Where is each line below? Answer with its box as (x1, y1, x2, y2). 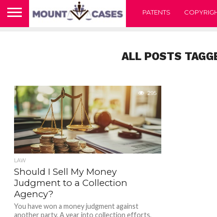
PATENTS (142, 8, 170, 16)
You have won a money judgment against (14, 202, 139, 210)
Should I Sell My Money (14, 166, 117, 177)
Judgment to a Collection (14, 177, 127, 188)
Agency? (14, 188, 53, 200)
